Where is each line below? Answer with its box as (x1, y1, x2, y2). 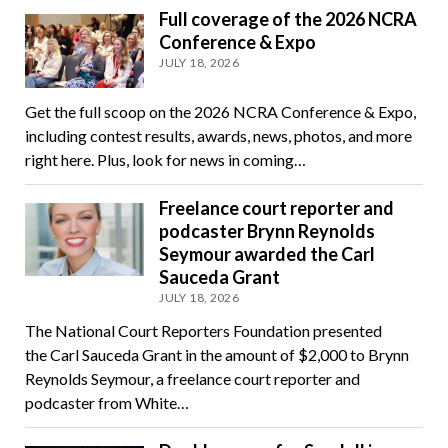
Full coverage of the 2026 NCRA (159, 7, 418, 30)
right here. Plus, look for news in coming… (24, 149, 306, 169)
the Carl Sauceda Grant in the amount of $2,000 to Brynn (24, 344, 409, 364)
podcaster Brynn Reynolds (159, 219, 376, 242)
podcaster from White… (24, 392, 189, 412)
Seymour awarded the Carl (159, 242, 376, 265)
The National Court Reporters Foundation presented (24, 320, 382, 340)
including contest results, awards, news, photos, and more (24, 125, 412, 145)
